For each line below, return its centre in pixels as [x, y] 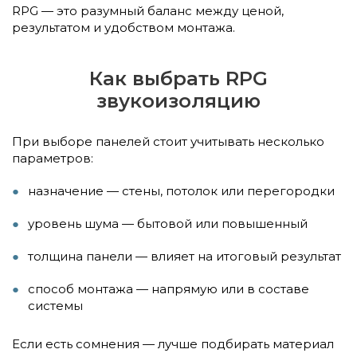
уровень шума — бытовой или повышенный [168, 223]
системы [55, 305]
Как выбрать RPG [178, 78]
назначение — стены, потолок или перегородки [181, 190]
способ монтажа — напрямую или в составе [169, 288]
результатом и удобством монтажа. [124, 27]
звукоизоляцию [178, 100]
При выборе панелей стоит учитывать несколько [168, 141]
